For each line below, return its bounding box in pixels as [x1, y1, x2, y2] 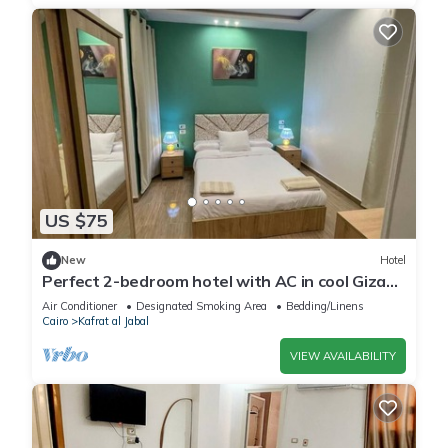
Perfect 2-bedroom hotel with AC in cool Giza [42, 270, 386, 291]
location [42, 288, 104, 309]
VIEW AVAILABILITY [290, 348, 396, 363]
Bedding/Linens [286, 298, 364, 313]
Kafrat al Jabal [78, 313, 149, 328]
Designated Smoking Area [136, 298, 267, 313]
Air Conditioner [42, 298, 117, 313]
